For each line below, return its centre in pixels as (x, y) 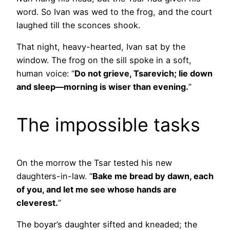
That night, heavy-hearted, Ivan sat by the (101, 46)
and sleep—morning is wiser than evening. (102, 87)
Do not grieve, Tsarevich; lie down (143, 73)
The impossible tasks (108, 124)
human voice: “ (45, 73)
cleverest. (37, 203)
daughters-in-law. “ (54, 176)
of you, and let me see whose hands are (97, 189)
